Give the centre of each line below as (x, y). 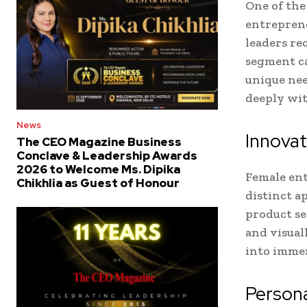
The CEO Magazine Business (99, 142)
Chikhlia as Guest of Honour (98, 183)
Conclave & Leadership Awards (107, 155)
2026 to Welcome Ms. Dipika (98, 169)
